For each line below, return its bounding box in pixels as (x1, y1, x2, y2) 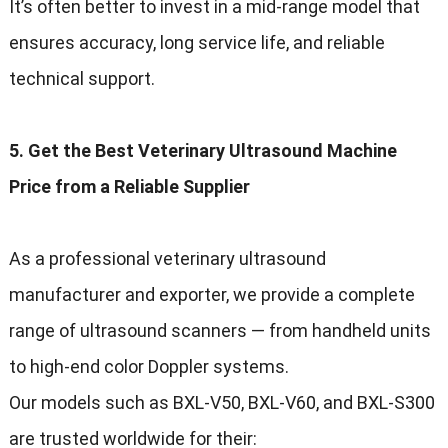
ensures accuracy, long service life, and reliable (8, 32, 385, 54)
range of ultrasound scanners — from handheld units (8, 320, 431, 342)
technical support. (8, 68, 155, 90)
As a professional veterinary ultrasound (8, 248, 326, 270)
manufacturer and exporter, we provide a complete (8, 284, 415, 306)
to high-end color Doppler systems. (8, 356, 289, 378)
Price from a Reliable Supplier (8, 176, 250, 198)
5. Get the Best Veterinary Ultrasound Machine (8, 140, 397, 162)
